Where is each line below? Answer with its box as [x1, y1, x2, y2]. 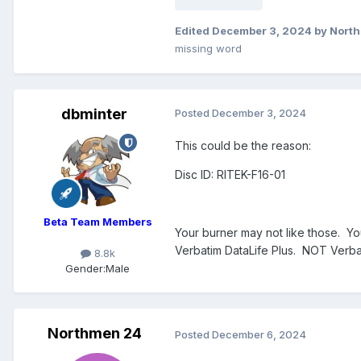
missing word [175, 42, 242, 56]
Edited [175, 24, 212, 38]
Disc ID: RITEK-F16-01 [175, 168, 285, 182]
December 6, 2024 [212, 327, 306, 341]
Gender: [65, 262, 106, 276]
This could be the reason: [175, 139, 311, 153]
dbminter [61, 106, 127, 123]
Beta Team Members [43, 215, 152, 229]
